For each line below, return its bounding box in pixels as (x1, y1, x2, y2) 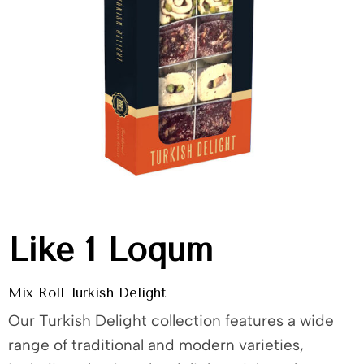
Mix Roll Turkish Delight (8, 285, 166, 301)
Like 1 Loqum (8, 231, 213, 269)
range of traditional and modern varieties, (8, 336, 304, 355)
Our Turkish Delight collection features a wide (8, 311, 334, 331)
